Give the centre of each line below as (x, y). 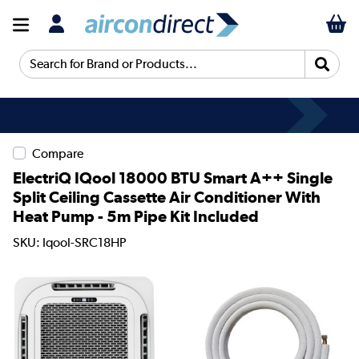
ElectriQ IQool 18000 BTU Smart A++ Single (173, 178)
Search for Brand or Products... (106, 71)
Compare (58, 154)
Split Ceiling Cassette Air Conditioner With (167, 198)
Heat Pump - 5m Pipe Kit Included (136, 217)
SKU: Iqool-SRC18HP (70, 242)
